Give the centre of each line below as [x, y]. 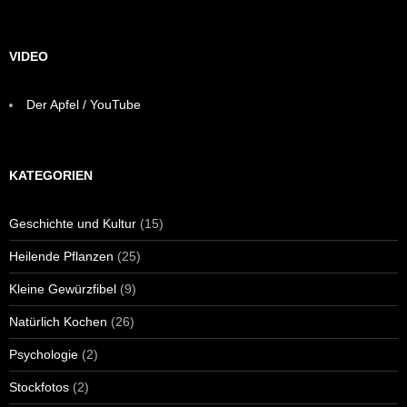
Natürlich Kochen [58, 321]
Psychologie [44, 354]
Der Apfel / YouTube [84, 104]
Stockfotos [39, 387]
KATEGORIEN [51, 175]
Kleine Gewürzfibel [63, 288]
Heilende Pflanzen [61, 256]
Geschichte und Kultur [73, 223]
